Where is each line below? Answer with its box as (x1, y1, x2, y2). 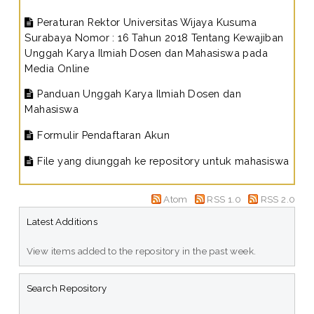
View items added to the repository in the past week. (26, 245, 257, 257)
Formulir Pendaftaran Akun (34, 129, 170, 142)
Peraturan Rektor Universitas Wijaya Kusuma (34, 15, 257, 28)
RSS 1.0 (207, 193, 242, 205)
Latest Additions (26, 216, 98, 228)
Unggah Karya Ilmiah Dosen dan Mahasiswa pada (25, 46, 268, 59)
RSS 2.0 (260, 193, 296, 205)
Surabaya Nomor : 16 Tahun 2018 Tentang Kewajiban (25, 31, 284, 43)
